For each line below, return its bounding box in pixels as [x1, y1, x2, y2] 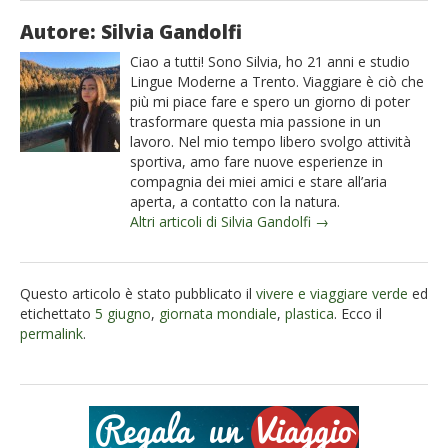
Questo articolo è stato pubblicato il [20, 284, 256, 304]
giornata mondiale [159, 304, 277, 324]
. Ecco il [334, 304, 382, 324]
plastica [285, 304, 334, 324]
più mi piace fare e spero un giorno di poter [130, 92, 410, 112]
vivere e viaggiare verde [256, 284, 408, 304]
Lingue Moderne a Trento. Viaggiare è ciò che [130, 72, 424, 92]
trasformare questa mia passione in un [130, 112, 381, 132]
